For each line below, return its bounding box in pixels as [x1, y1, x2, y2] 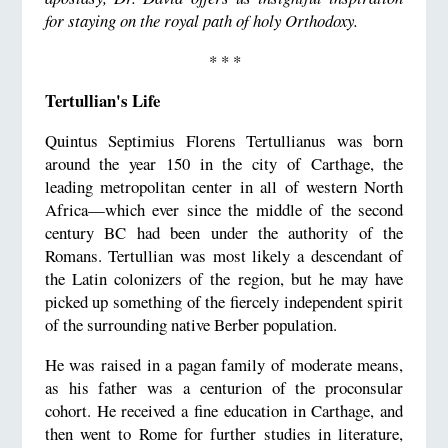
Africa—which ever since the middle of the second [44, 197, 404, 221]
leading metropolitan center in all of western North [44, 174, 404, 198]
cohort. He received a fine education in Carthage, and [44, 398, 404, 422]
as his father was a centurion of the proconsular [44, 375, 404, 399]
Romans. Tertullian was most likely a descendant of [44, 243, 404, 267]
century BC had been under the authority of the [44, 220, 404, 244]
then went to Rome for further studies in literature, [44, 421, 404, 445]
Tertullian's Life [44, 88, 160, 114]
